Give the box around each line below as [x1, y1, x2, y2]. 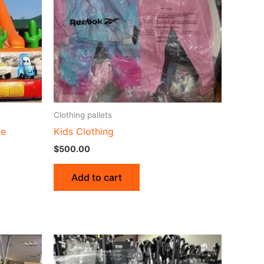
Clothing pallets [54, 110, 112, 120]
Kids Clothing [54, 126, 114, 138]
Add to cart [71, 171, 122, 183]
